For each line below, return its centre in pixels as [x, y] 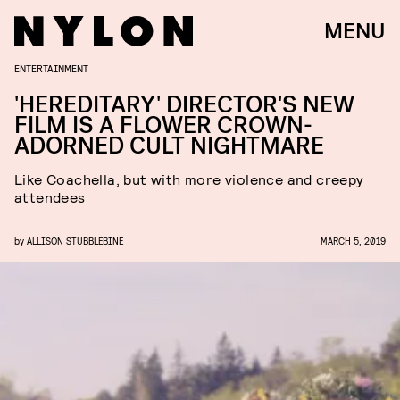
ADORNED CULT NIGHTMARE [169, 146]
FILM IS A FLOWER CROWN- [163, 125]
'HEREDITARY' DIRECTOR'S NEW [184, 105]
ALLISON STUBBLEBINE [75, 241]
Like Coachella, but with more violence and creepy [189, 179]
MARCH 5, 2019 [353, 241]
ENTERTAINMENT [51, 68]
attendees [50, 197]
